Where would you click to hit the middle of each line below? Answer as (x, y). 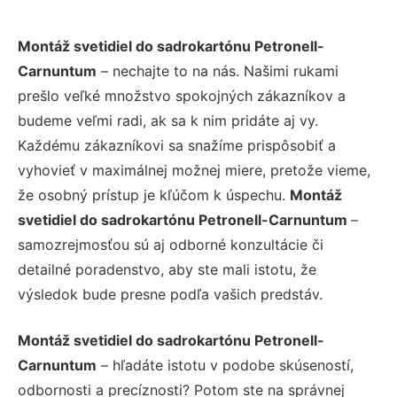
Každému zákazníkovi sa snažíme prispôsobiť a (177, 145)
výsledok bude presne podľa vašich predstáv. (170, 294)
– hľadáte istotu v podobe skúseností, (225, 365)
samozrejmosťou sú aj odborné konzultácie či (171, 244)
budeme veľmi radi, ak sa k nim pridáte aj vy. (168, 120)
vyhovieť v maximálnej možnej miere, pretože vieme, (194, 170)
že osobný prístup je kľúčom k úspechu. (154, 195)
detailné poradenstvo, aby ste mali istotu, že (167, 269)
